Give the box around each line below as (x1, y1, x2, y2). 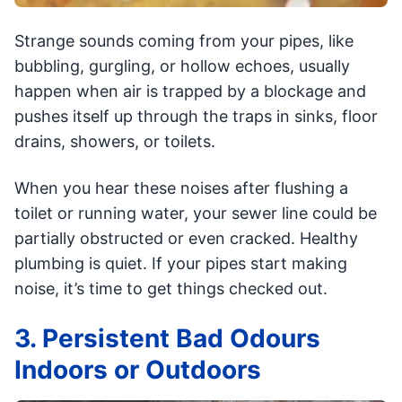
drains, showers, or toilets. (14, 132, 215, 152)
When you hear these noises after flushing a (14, 179, 348, 198)
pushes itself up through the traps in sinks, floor (14, 107, 378, 127)
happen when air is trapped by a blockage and (14, 82, 366, 101)
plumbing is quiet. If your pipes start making (14, 254, 347, 274)
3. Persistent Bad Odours (14, 323, 320, 354)
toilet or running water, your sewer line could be (14, 204, 377, 223)
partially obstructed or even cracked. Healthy (14, 229, 358, 249)
